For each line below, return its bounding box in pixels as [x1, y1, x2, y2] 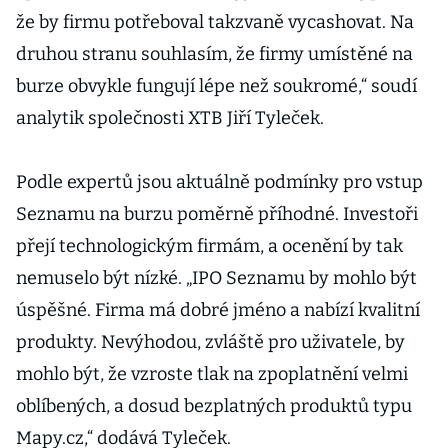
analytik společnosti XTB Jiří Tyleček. [16, 107, 328, 129]
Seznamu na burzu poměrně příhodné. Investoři [16, 203, 418, 225]
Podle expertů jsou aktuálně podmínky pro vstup [16, 171, 423, 193]
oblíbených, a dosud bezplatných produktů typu [16, 395, 412, 417]
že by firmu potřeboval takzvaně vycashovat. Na [16, 11, 414, 33]
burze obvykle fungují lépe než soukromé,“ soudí [16, 75, 417, 97]
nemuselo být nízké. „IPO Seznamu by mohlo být [16, 267, 417, 289]
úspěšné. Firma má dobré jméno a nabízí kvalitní [16, 299, 420, 321]
